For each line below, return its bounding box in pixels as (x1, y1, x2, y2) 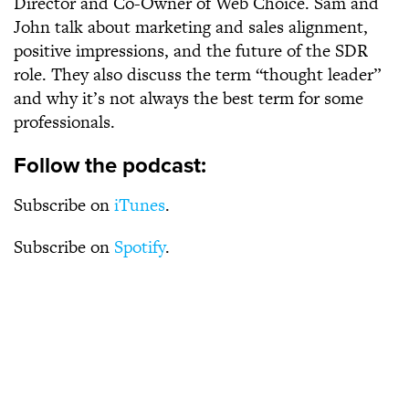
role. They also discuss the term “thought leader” (14, 62, 381, 87)
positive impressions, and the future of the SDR (14, 38, 368, 63)
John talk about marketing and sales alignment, (14, 15, 368, 39)
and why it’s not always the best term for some (14, 86, 363, 110)
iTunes (114, 193, 165, 217)
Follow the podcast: (14, 152, 206, 179)
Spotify (114, 235, 165, 259)
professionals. (14, 110, 115, 134)
